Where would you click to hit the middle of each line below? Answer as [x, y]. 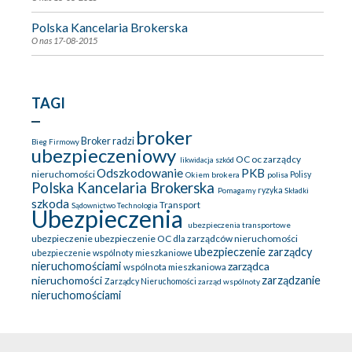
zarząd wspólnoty [230, 282]
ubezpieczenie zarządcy [253, 252]
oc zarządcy [276, 159]
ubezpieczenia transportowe [239, 225]
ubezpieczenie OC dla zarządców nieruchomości [196, 239]
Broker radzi [108, 141]
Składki [297, 191]
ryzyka [271, 191]
